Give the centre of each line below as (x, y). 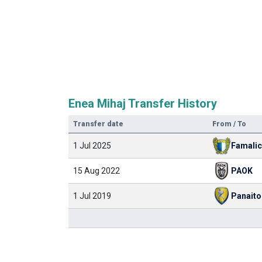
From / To (229, 124)
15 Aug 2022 (96, 171)
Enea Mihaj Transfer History (143, 104)
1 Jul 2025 (92, 146)
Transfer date (98, 124)
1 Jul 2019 (92, 196)
